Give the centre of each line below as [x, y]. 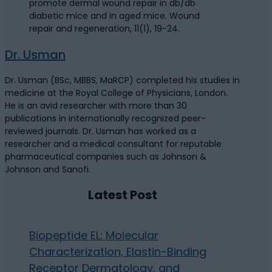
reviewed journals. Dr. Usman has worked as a [100, 131]
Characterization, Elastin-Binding [118, 251]
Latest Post [123, 195]
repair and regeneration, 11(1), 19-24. [104, 29]
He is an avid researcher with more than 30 [96, 105]
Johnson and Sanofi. [48, 169]
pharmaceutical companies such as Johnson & [106, 156]
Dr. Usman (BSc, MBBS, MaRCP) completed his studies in [122, 80]
